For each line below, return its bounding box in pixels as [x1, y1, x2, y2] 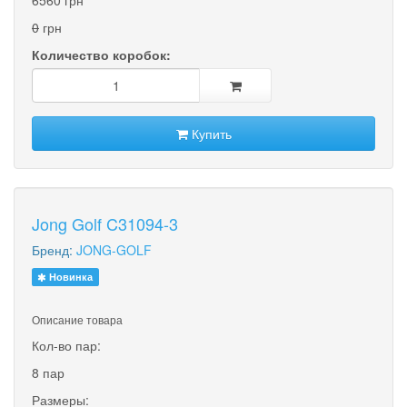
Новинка [46, 269, 94, 283]
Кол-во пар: [32, 335, 101, 354]
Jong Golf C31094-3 [32, 211, 178, 235]
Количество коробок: [32, 45, 171, 64]
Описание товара [32, 311, 123, 327]
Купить [187, 124, 232, 143]
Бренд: [32, 240, 76, 259]
